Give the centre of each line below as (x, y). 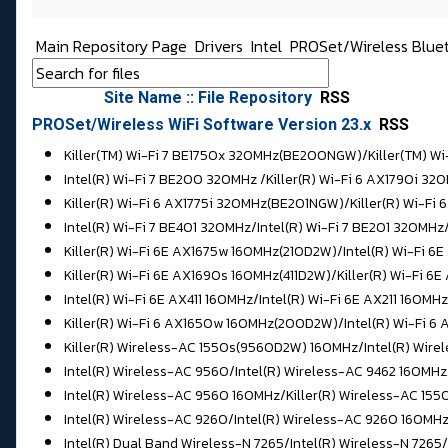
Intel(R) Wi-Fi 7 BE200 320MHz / (165, 180)
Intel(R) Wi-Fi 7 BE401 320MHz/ (160, 228)
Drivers (221, 46)
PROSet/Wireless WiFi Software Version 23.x (203, 125)
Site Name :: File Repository (210, 98)
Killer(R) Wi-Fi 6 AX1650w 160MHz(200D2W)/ (204, 324)
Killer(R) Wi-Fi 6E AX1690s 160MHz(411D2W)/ (200, 276)
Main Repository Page (109, 46)
